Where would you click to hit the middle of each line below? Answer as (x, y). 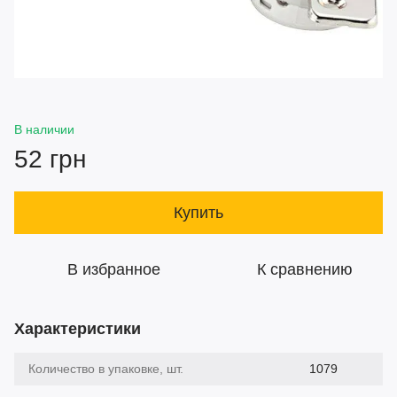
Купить (198, 213)
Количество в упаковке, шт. (106, 369)
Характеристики (78, 329)
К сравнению (305, 270)
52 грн (50, 160)
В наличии (44, 130)
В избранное (113, 270)
